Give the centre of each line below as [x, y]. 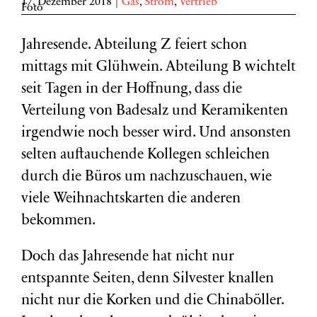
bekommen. [58, 221]
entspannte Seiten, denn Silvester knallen [148, 279]
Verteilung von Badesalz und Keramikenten [155, 111]
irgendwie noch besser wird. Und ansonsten [156, 133]
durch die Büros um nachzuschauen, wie [146, 177]
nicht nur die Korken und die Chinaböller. [152, 301]
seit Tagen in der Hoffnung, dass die [132, 90]
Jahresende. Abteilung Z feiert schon [134, 46]
